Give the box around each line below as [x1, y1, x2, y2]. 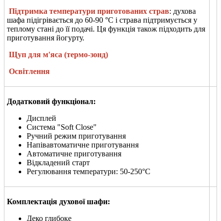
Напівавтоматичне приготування [27, 140, 139, 149]
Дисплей [27, 113, 56, 122]
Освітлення [7, 67, 50, 75]
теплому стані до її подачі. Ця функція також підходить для [7, 24, 205, 33]
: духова [169, 6, 196, 15]
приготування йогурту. [7, 33, 84, 42]
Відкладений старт [27, 158, 90, 167]
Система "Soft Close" [27, 122, 97, 131]
